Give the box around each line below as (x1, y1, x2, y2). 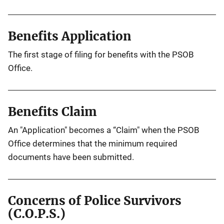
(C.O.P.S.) (8, 206, 65, 221)
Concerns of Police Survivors (8, 193, 181, 208)
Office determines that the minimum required (8, 138, 177, 148)
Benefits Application (8, 28, 131, 44)
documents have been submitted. (8, 152, 134, 162)
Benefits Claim (8, 104, 97, 119)
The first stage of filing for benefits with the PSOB (8, 49, 194, 59)
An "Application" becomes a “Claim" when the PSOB (8, 125, 199, 135)
